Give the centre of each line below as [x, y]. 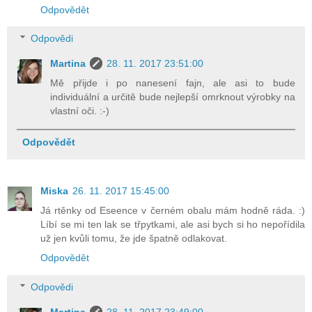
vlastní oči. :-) [80, 111]
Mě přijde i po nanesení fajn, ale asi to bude [173, 83]
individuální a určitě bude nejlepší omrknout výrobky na [173, 97]
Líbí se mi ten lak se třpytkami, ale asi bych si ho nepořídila [173, 225]
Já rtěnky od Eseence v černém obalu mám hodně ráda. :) [173, 211]
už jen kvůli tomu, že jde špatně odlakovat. [134, 239]
